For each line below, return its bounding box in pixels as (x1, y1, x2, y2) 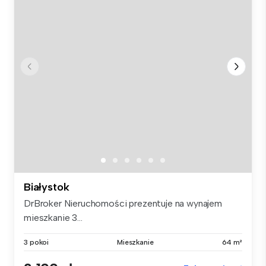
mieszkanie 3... (24, 211, 83, 223)
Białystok (24, 180, 69, 194)
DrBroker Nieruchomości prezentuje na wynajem (24, 197, 222, 209)
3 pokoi (24, 237, 49, 246)
